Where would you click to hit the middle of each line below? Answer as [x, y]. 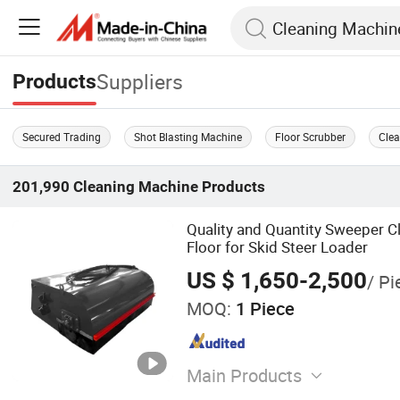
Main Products [244, 376]
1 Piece [262, 308]
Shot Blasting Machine [188, 136]
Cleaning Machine [136, 187]
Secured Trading [62, 136]
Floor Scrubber [311, 136]
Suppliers [140, 82]
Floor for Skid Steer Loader [277, 246]
